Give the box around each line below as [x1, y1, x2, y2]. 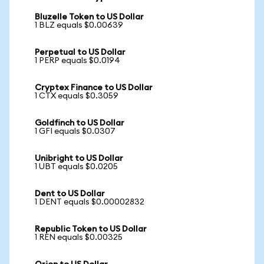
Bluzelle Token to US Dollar [35, 13, 144, 21]
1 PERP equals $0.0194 [35, 57, 120, 65]
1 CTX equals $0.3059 [35, 92, 118, 100]
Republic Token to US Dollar [35, 225, 147, 233]
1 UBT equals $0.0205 [35, 163, 118, 171]
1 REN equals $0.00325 [35, 233, 123, 242]
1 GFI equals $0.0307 [35, 127, 115, 136]
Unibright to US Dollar [35, 154, 123, 163]
